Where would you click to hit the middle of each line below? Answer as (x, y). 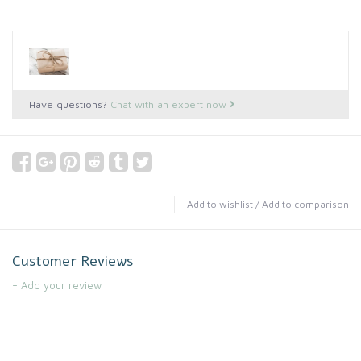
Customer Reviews (73, 261)
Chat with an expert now (170, 105)
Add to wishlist (220, 205)
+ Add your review (57, 286)
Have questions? (70, 105)
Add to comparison (305, 205)
